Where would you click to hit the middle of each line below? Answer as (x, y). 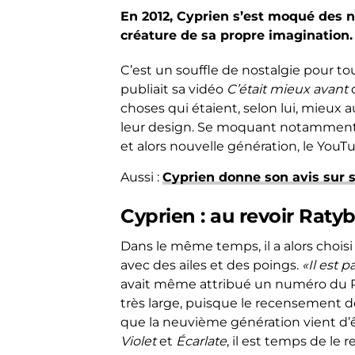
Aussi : (141, 177)
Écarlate (201, 341)
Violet (140, 341)
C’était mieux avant (287, 89)
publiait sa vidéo (174, 89)
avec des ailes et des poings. (211, 265)
